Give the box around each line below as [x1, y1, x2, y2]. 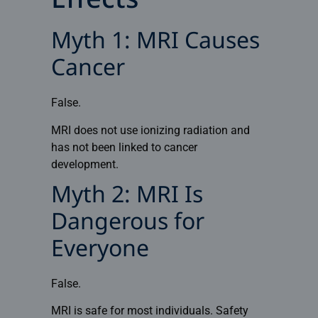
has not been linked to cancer [50, 140, 197, 154]
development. [50, 157, 119, 171]
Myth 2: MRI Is [50, 182, 203, 212]
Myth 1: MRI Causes [50, 28, 260, 58]
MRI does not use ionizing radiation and [50, 123, 250, 137]
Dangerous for [50, 209, 204, 239]
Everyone [50, 236, 149, 266]
